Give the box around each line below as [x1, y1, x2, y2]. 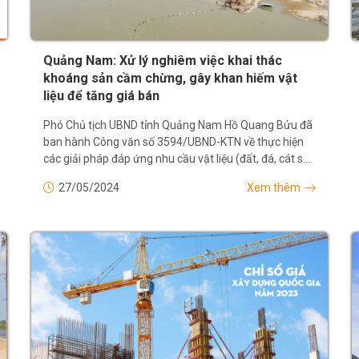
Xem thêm [247, 180, 301, 194]
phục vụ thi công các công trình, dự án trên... [43, 168, 262, 182]
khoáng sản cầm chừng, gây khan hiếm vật [43, 70, 297, 86]
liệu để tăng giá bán [43, 87, 159, 103]
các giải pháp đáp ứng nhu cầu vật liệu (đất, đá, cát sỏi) [43, 151, 316, 165]
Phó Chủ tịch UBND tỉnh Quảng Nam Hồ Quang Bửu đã [43, 118, 313, 131]
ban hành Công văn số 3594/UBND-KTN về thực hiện [43, 135, 304, 148]
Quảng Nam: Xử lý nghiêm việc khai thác [43, 52, 282, 68]
